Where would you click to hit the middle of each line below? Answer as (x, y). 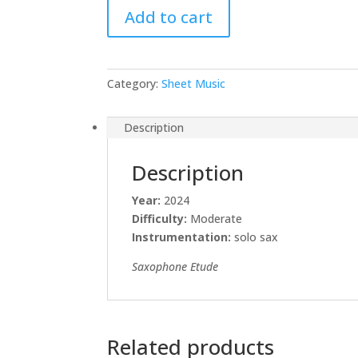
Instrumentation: (182, 237)
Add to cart (169, 18)
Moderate (215, 219)
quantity (128, 54)
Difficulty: (160, 219)
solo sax (255, 237)
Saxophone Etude (175, 267)
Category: (135, 84)
